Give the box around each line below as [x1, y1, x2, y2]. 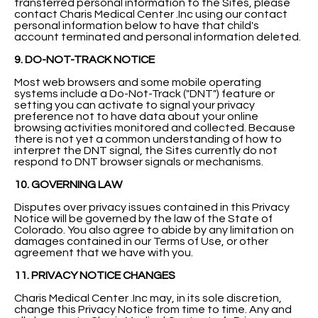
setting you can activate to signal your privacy [14, 99, 255, 111]
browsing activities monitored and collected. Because [14, 121, 295, 133]
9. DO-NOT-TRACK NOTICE [14, 53, 157, 65]
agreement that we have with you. [14, 246, 193, 258]
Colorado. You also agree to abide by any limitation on [14, 224, 294, 236]
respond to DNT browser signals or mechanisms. [14, 155, 263, 168]
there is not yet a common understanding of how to [14, 133, 282, 145]
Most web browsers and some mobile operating [14, 76, 261, 88]
